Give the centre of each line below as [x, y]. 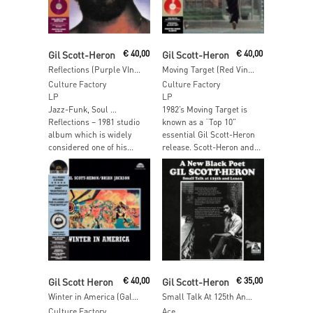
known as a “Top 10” [199, 122]
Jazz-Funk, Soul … [82, 109]
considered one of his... [91, 147]
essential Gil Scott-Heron [208, 134]
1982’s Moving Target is [204, 109]
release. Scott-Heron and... [211, 147]
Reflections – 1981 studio [94, 122]
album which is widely [90, 134]
